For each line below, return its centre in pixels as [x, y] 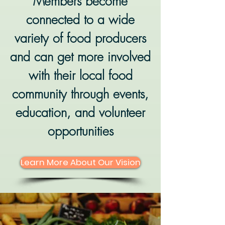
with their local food [80, 75]
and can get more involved [80, 57]
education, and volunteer [80, 113]
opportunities [80, 131]
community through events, [80, 94]
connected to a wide [80, 20]
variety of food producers [80, 38]
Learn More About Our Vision [80, 162]
